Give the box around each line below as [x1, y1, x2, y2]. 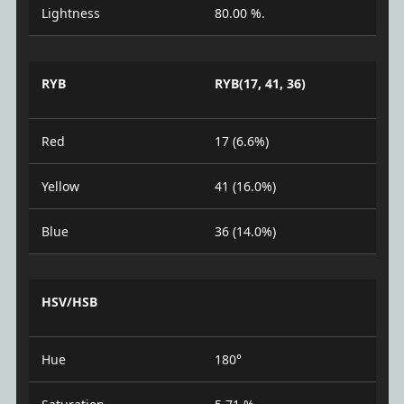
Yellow [41, 178, 79, 196]
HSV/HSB [41, 293, 97, 311]
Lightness [41, 5, 100, 23]
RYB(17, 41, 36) [215, 75, 306, 93]
